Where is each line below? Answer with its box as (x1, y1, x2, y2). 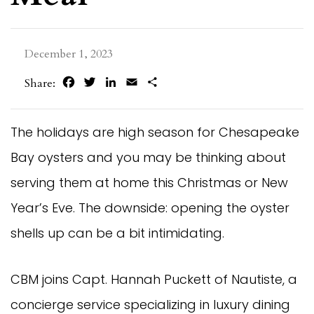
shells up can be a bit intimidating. (11, 224, 224, 242)
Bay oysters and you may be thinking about (11, 148, 286, 166)
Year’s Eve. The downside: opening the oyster (11, 198, 289, 217)
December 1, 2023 (25, 46, 113, 62)
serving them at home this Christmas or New (11, 173, 288, 191)
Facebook (76, 74, 123, 90)
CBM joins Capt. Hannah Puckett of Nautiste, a (11, 270, 297, 288)
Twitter (97, 74, 135, 90)
